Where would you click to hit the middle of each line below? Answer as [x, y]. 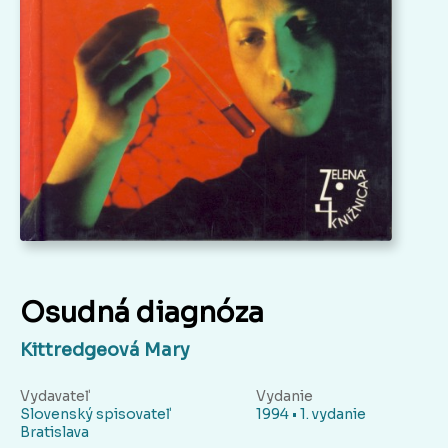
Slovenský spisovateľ [95, 413]
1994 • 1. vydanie [311, 413]
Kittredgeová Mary [105, 349]
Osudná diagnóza [142, 312]
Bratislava [54, 431]
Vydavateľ [54, 395]
